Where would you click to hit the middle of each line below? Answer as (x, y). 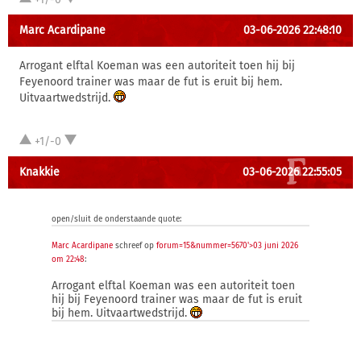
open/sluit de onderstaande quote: (116, 219)
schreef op (135, 246)
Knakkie (39, 172)
